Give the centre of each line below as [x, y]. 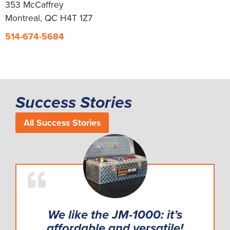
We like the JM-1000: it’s [115, 215]
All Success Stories [62, 123]
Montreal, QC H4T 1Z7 [49, 18]
